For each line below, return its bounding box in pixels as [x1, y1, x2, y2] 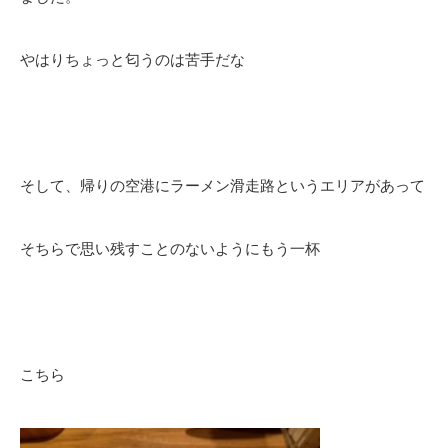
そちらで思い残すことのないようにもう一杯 [20, 240, 320, 257]
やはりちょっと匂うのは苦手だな [20, 51, 245, 68]
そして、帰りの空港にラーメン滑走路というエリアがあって [20, 177, 425, 194]
